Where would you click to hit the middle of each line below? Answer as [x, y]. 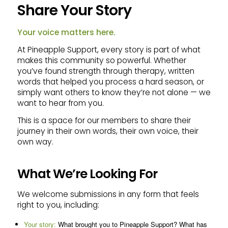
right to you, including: [58, 205]
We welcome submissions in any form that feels [108, 194]
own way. [35, 142]
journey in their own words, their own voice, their [108, 131]
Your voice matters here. [66, 32]
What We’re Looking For [87, 174]
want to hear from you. [60, 103]
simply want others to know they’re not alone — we [114, 92]
